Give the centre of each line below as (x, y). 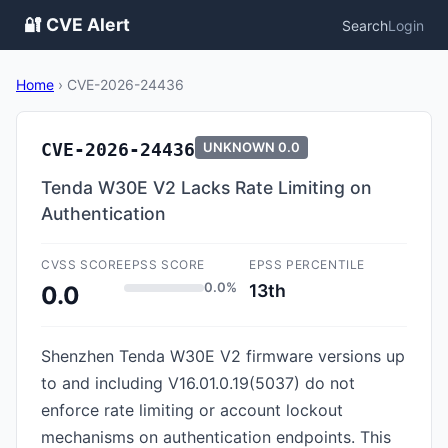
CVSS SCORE (82, 264)
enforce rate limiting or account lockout (192, 410)
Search (365, 25)
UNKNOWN (239, 147)
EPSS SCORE (164, 264)
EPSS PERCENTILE (307, 264)
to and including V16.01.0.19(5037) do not (198, 383)
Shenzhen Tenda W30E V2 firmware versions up (223, 356)
